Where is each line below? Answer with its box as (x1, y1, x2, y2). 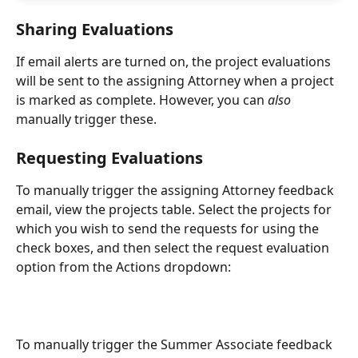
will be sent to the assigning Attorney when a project (16, 72, 337, 89)
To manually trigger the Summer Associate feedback (16, 336, 336, 354)
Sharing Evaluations (16, 18, 173, 40)
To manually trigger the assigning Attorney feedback (16, 181, 337, 200)
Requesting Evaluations (16, 147, 203, 169)
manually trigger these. (16, 110, 160, 128)
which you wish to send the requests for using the (16, 220, 322, 238)
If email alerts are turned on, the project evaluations (16, 53, 334, 70)
